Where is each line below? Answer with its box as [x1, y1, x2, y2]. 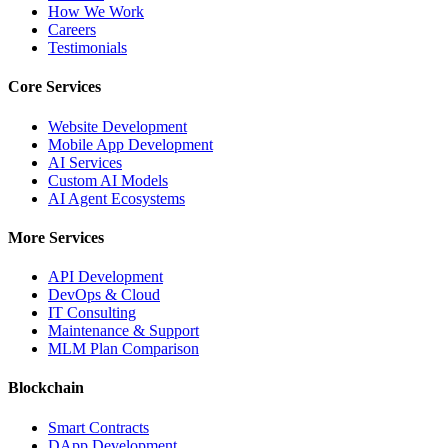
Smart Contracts [48, 418, 149, 436]
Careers [48, 21, 96, 39]
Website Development [48, 117, 187, 135]
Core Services [8, 78, 101, 96]
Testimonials [48, 39, 127, 57]
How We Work [48, 3, 144, 21]
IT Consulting [48, 304, 136, 322]
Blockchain [8, 379, 84, 397]
